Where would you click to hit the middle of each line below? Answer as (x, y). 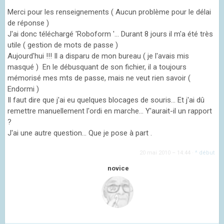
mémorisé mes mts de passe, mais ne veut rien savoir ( (99, 78)
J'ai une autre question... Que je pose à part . (80, 133)
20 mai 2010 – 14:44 (165, 153)
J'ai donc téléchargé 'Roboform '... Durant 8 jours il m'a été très (110, 34)
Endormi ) (23, 89)
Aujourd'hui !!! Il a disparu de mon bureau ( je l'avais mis (98, 56)
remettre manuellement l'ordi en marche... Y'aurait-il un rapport (110, 111)
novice (118, 168)
